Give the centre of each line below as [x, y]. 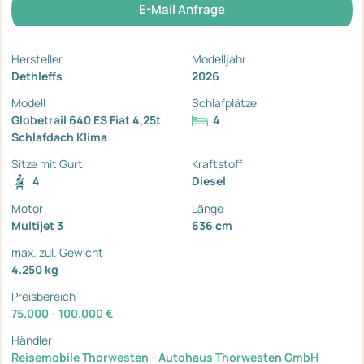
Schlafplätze [224, 102]
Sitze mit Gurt [47, 163]
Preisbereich [43, 296]
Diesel [209, 180]
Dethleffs [37, 76]
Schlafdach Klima [59, 136]
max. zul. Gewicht [57, 252]
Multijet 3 [37, 225]
